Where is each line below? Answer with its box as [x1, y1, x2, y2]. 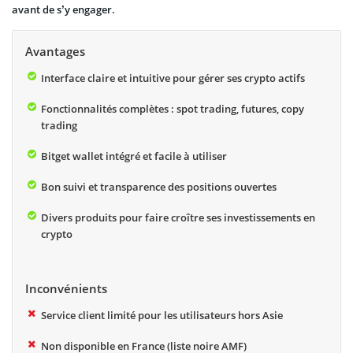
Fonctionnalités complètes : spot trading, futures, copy [41, 101, 304, 116]
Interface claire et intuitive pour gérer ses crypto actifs [41, 70, 305, 85]
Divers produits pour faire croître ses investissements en [41, 210, 315, 225]
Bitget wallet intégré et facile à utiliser [41, 148, 227, 163]
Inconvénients [25, 280, 107, 296]
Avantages [25, 43, 85, 59]
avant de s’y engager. [12, 2, 115, 17]
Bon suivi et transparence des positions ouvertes [41, 179, 277, 194]
